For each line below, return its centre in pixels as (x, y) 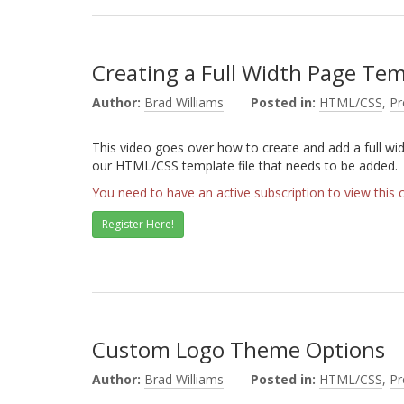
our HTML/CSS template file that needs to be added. (245, 165)
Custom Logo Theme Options (239, 349)
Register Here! (138, 224)
